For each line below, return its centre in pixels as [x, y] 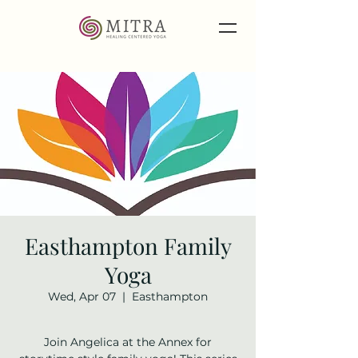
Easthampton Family [128, 246]
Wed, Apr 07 [82, 296]
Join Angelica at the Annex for [128, 342]
